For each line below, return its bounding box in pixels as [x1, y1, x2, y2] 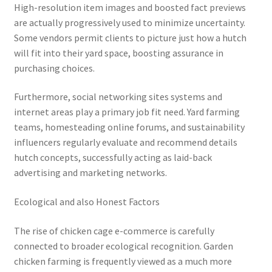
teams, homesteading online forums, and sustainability [13, 121, 245, 134]
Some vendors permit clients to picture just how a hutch [13, 31, 246, 44]
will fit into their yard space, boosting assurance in [13, 46, 223, 59]
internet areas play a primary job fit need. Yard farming [13, 106, 240, 118]
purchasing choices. [13, 61, 95, 74]
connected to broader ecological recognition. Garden [13, 239, 233, 252]
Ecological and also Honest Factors [13, 195, 160, 208]
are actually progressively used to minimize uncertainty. [13, 16, 245, 29]
